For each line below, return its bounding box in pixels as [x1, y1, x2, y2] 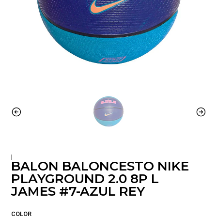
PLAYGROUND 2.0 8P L [11, 171, 159, 187]
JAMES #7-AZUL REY [11, 184, 145, 200]
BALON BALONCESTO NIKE [11, 158, 189, 174]
